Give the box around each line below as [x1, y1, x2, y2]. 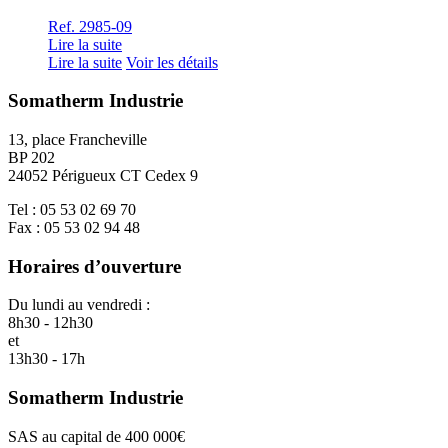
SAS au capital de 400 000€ [8, 427, 185, 445]
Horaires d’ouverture [8, 255, 181, 277]
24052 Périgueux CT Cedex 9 [8, 167, 198, 184]
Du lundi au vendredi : [8, 296, 150, 314]
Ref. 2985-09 [48, 17, 132, 35]
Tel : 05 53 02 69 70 [8, 201, 136, 218]
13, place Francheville [8, 131, 147, 148]
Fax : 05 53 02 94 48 [8, 219, 140, 236]
